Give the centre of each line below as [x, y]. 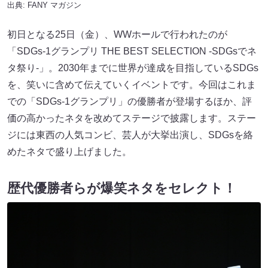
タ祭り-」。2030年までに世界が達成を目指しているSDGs [133, 68]
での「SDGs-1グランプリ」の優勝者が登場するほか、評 [130, 101]
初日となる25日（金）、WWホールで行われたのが [117, 34]
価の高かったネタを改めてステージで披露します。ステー [132, 118]
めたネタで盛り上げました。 [69, 151]
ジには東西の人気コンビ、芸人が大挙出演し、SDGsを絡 [130, 135]
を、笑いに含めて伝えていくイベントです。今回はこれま [132, 84]
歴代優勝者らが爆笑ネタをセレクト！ [122, 188]
